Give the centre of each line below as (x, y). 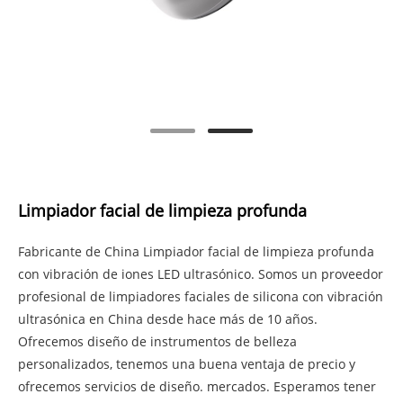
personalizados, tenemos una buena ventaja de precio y (187, 364)
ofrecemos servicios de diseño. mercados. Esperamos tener (197, 387)
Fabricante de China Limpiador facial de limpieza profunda (196, 252)
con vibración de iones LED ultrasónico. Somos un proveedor (201, 274)
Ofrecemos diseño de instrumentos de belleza (157, 342)
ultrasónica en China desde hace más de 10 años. (168, 319)
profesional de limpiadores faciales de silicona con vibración (201, 297)
